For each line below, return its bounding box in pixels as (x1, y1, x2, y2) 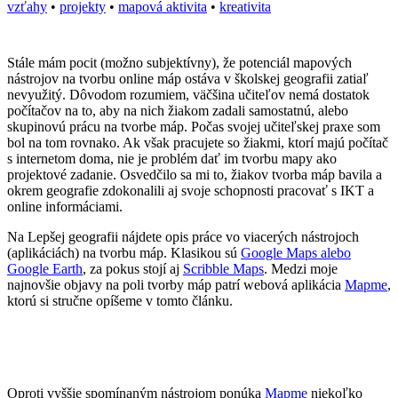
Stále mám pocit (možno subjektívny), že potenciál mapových (7, 54, 352, 70)
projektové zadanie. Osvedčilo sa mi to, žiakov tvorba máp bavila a (7, 166, 382, 182)
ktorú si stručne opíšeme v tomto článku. (7, 292, 233, 308)
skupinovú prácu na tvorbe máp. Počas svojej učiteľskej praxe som (7, 118, 380, 134)
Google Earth (7, 260, 83, 276)
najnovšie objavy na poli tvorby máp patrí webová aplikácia (7, 276, 345, 292)
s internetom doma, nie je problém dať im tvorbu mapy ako (7, 150, 337, 166)
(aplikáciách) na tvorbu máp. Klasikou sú (7, 244, 241, 260)
